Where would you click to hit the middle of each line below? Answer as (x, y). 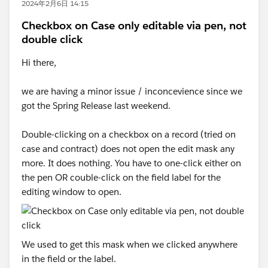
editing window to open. (71, 192)
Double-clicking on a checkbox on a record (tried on (129, 134)
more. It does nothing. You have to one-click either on (131, 163)
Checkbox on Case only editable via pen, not (134, 25)
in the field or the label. (69, 259)
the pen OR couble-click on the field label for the (121, 177)
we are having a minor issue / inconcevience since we (132, 91)
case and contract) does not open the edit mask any (128, 149)
